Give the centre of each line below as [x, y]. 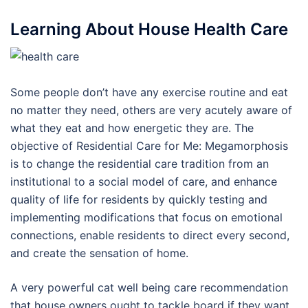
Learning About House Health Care [149, 29]
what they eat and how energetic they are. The [132, 128]
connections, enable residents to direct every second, [150, 235]
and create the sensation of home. [99, 253]
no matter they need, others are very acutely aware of [151, 110]
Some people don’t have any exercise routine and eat [149, 92]
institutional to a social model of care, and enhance [144, 181]
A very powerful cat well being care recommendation [149, 287]
